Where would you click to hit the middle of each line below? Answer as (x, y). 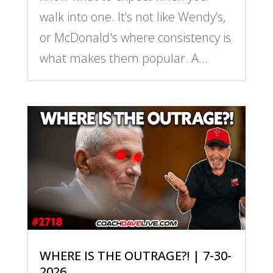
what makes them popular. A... (123, 58)
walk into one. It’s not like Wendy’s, (132, 17)
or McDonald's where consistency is (135, 38)
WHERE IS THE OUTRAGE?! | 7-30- (135, 255)
